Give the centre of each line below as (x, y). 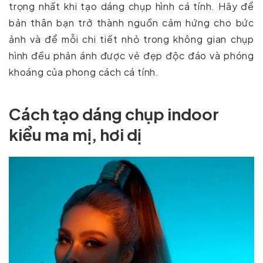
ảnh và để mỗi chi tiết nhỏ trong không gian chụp (131, 39)
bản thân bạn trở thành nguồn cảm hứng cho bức (131, 23)
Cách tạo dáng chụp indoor (114, 114)
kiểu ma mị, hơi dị (75, 135)
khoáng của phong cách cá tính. (84, 72)
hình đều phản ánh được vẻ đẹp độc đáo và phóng (131, 56)
